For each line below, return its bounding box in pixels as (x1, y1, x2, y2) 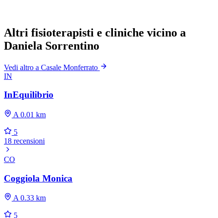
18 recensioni (4, 136, 45, 145)
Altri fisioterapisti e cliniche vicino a (4, 26, 186, 39)
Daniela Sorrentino (4, 39, 99, 52)
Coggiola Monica (4, 173, 73, 183)
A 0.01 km (12, 110, 46, 119)
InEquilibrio (4, 90, 54, 100)
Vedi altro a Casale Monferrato (4, 63, 100, 72)
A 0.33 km (12, 194, 46, 202)
